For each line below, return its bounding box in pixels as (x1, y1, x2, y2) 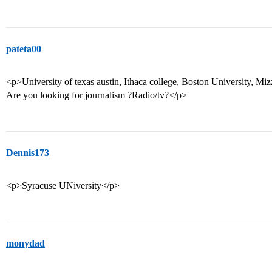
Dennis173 (6, 148, 49, 158)
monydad (6, 238, 45, 248)
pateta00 (6, 44, 41, 54)
